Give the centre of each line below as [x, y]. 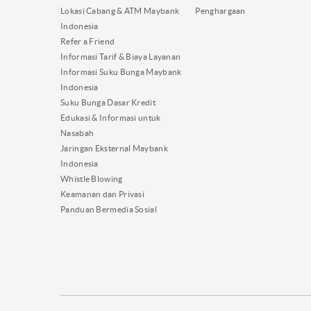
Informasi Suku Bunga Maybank [121, 72]
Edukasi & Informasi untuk [111, 117]
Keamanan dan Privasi [102, 194]
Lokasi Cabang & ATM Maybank [120, 10]
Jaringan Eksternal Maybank [114, 148]
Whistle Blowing [92, 178]
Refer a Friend [88, 41]
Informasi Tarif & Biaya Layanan [121, 56]
